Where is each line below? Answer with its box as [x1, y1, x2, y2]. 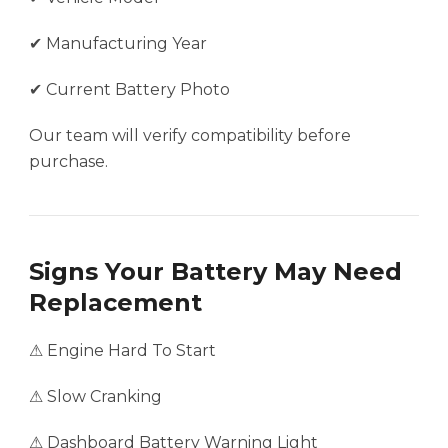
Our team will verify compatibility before [29, 126, 351, 146]
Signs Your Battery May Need [29, 257, 402, 287]
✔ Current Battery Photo [29, 80, 230, 100]
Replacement [29, 288, 202, 318]
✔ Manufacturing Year [29, 34, 207, 54]
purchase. [29, 152, 108, 172]
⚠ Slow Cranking [29, 387, 162, 407]
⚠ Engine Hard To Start [29, 341, 216, 361]
